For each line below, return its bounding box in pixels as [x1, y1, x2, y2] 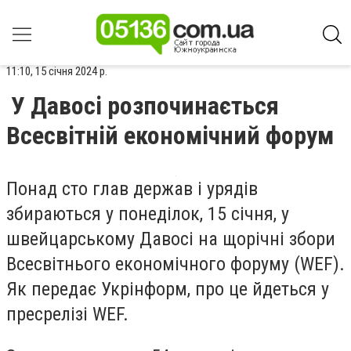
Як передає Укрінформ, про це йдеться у [6, 278, 329, 300]
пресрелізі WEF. [6, 303, 128, 325]
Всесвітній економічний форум [6, 121, 334, 150]
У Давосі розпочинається [11, 91, 279, 121]
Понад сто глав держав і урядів [6, 178, 258, 200]
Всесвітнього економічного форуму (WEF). [6, 253, 345, 275]
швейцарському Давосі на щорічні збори [6, 228, 335, 250]
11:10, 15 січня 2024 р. [6, 64, 107, 78]
